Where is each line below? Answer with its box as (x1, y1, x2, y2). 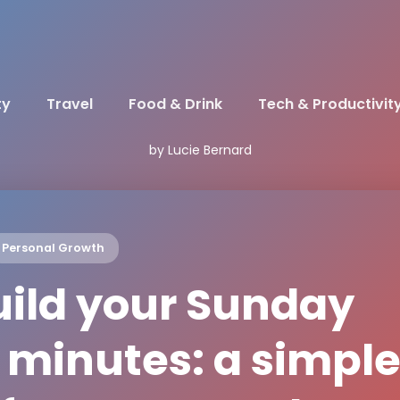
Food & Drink (128, 94, 222, 114)
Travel (46, 94, 93, 114)
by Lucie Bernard (148, 141, 252, 159)
